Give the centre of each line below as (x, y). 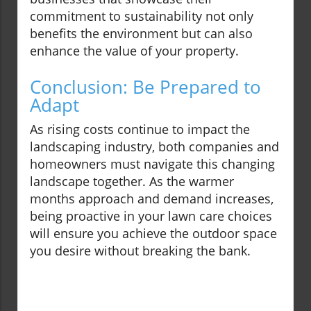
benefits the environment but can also (141, 34)
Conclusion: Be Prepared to (145, 87)
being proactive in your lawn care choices (151, 216)
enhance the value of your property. (134, 51)
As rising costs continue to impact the (140, 129)
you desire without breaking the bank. (140, 251)
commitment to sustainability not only (142, 16)
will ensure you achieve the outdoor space (153, 234)
